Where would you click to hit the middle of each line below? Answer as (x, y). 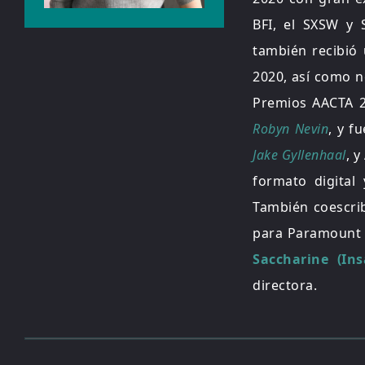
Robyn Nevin (291, 129)
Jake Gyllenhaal (299, 155)
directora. (285, 285)
